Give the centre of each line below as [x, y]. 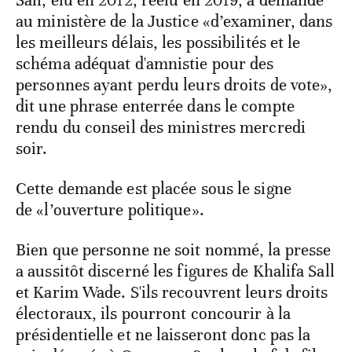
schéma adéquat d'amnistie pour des [145, 64]
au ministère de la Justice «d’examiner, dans [174, 22]
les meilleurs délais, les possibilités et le [158, 43]
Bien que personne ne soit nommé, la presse [174, 250]
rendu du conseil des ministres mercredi [161, 128]
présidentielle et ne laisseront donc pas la [163, 335]
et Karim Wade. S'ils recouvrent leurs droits [172, 293]
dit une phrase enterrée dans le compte [155, 106]
